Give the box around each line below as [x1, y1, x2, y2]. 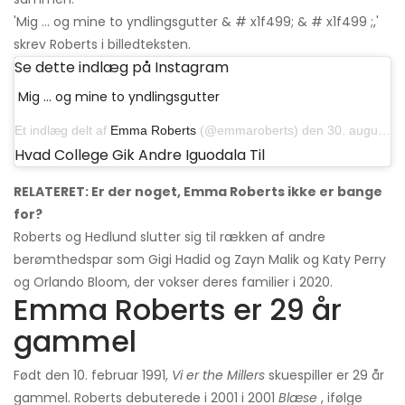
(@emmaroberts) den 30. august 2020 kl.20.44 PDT [196, 123, 378, 138]
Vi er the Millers [172, 366, 265, 385]
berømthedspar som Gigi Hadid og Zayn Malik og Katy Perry [14, 250, 386, 269]
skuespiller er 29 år [265, 366, 384, 385]
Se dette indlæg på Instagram [14, 57, 229, 79]
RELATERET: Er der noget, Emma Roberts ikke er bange [14, 183, 382, 202]
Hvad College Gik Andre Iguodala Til [14, 145, 265, 166]
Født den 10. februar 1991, [14, 366, 172, 385]
